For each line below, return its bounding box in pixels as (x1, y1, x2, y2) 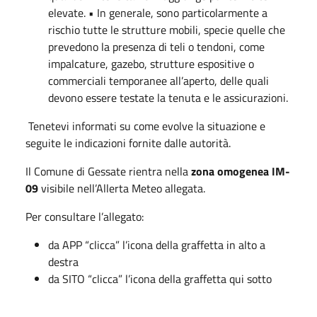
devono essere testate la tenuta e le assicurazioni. (48, 89, 288, 106)
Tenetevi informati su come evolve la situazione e (25, 117, 265, 134)
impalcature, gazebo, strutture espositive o (48, 55, 254, 72)
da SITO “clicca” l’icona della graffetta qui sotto (48, 270, 272, 287)
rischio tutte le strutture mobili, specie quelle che (48, 21, 285, 38)
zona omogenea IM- (191, 163, 290, 180)
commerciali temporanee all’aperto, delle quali (48, 72, 269, 89)
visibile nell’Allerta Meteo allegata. (38, 180, 205, 197)
